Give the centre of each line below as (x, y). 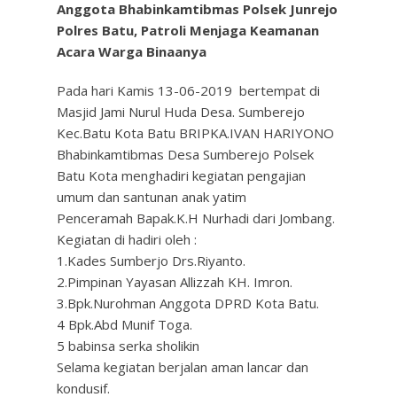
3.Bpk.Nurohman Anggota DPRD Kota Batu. (188, 303)
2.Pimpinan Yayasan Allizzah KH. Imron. (175, 282)
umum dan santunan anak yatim (152, 197)
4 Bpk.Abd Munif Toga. (125, 324)
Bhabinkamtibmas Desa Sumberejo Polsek (185, 154)
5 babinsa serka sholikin (128, 346)
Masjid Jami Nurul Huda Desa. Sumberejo (181, 112)
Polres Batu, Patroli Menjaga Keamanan (188, 30)
